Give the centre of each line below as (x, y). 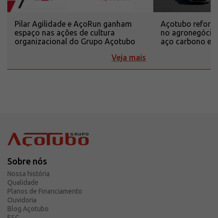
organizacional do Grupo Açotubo (75, 42)
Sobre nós (27, 161)
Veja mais (129, 58)
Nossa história (28, 174)
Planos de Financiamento (45, 191)
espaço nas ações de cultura (65, 33)
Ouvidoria (22, 200)
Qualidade (23, 183)
